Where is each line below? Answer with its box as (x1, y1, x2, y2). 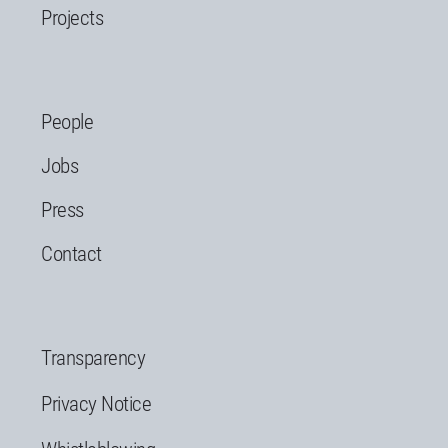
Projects (41, 6, 103, 30)
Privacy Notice (41, 392, 151, 416)
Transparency (41, 346, 145, 370)
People (41, 110, 93, 134)
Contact (41, 242, 102, 266)
